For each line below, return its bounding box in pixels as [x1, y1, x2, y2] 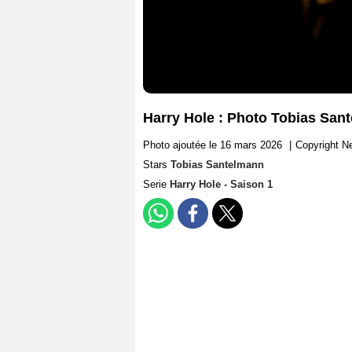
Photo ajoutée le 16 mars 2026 [143, 139, 282, 152]
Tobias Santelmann [170, 159, 264, 171]
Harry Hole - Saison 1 [170, 178, 273, 191]
